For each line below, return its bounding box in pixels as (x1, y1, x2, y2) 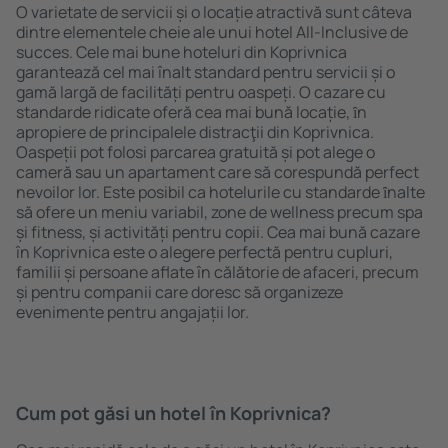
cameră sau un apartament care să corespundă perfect (16, 161, 419, 183)
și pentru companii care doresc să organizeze (16, 281, 343, 303)
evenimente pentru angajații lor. (16, 301, 249, 323)
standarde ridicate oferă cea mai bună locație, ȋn (16, 101, 367, 123)
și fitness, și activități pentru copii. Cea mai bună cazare (16, 221, 420, 243)
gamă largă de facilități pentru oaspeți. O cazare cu (16, 81, 386, 103)
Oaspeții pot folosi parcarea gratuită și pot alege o (16, 141, 375, 163)
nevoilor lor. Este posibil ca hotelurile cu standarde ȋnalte (16, 181, 425, 203)
